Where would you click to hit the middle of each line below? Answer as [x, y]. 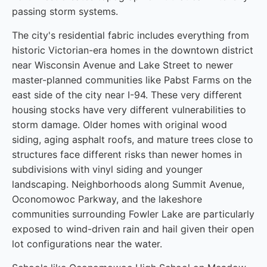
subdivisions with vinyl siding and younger [107, 169]
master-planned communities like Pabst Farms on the [132, 80]
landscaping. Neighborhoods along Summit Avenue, [128, 184]
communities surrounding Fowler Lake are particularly [133, 214]
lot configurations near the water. [87, 244]
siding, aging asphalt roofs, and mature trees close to [133, 139]
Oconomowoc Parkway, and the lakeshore [107, 199]
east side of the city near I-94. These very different [127, 95]
